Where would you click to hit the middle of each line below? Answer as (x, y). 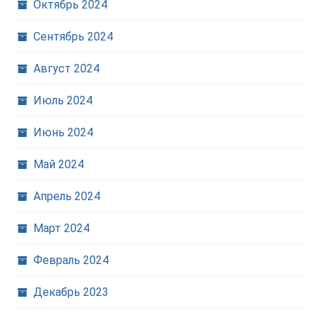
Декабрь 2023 (71, 292)
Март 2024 (61, 228)
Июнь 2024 (63, 132)
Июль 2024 (63, 100)
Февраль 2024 (71, 260)
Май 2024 (59, 164)
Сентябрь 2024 (73, 37)
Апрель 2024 (67, 196)
